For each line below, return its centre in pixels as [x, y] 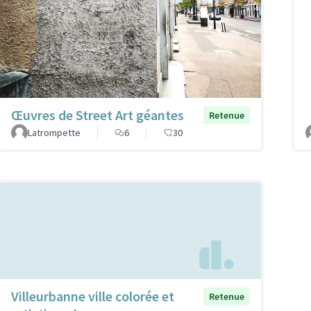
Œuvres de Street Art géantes [98, 115]
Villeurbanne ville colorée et [93, 296]
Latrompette [54, 133]
